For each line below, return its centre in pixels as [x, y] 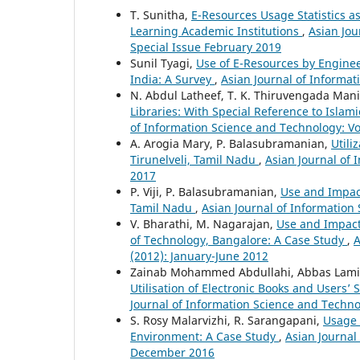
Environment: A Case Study [205, 336]
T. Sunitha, [161, 14]
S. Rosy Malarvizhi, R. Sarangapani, [227, 320]
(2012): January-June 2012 [199, 256]
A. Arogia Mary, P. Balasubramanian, [231, 143]
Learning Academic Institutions [216, 31]
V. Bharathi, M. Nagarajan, [203, 223]
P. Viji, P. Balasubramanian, [205, 191]
